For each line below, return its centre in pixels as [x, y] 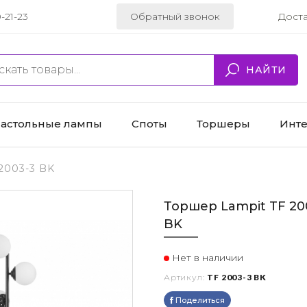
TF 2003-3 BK [237, 278]
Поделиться [199, 300]
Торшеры [223, 123]
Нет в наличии [206, 258]
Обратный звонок [175, 16]
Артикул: [184, 278]
